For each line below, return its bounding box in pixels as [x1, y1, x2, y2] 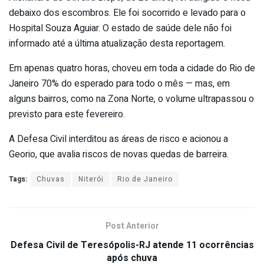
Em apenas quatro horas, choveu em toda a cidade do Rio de [9, 61, 255, 75]
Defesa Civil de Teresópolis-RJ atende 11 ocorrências [10, 237, 254, 252]
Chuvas [37, 173, 65, 184]
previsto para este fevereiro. [9, 107, 125, 121]
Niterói [78, 173, 104, 184]
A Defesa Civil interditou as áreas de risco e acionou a [9, 131, 228, 146]
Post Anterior [105, 219, 159, 232]
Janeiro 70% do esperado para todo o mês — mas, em [9, 76, 230, 91]
